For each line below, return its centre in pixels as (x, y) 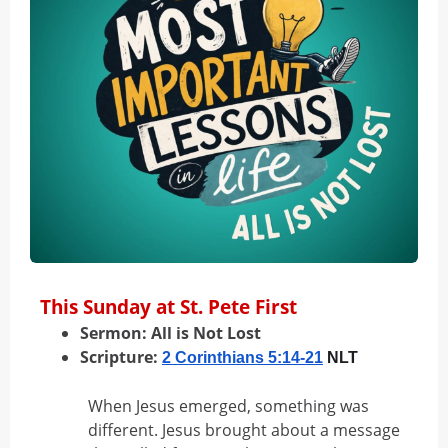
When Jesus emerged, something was (228, 406)
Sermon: (115, 333)
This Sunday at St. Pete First (168, 307)
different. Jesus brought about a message (244, 430)
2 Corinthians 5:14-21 (242, 357)
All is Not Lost (206, 333)
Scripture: (121, 357)
